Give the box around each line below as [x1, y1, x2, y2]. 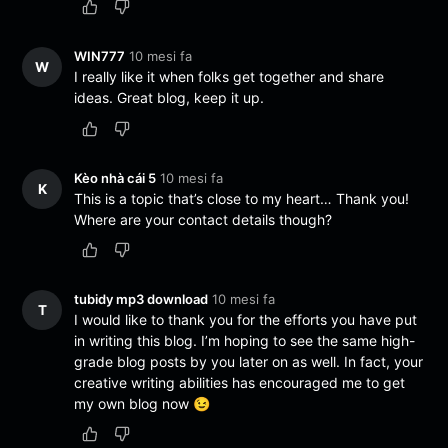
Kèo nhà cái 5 [74, 169, 157, 186]
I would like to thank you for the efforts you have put [74, 310, 418, 328]
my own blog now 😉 [74, 394, 211, 412]
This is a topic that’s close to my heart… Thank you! [74, 189, 410, 207]
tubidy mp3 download [74, 290, 209, 307]
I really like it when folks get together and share [74, 68, 385, 86]
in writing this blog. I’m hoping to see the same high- [74, 331, 416, 349]
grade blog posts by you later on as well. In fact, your [74, 352, 424, 370]
